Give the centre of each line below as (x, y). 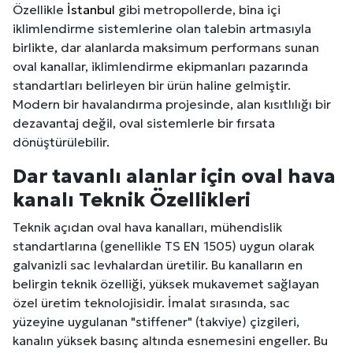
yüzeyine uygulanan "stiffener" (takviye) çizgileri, (156, 322)
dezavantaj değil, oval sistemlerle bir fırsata (144, 123)
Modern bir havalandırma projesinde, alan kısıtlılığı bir (172, 104)
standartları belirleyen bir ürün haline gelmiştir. (152, 85)
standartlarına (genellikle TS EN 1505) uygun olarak (163, 246)
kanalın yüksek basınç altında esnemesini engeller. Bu (170, 341)
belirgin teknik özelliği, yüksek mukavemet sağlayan (166, 284)
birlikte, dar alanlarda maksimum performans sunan (166, 48)
